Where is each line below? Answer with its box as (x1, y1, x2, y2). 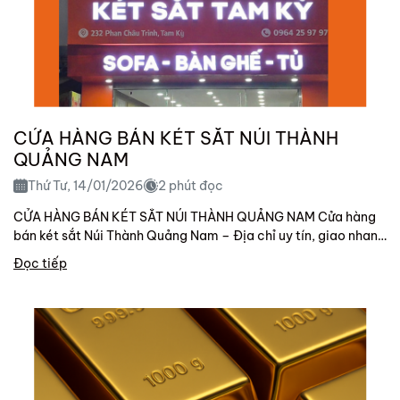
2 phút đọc (158, 177, 223, 194)
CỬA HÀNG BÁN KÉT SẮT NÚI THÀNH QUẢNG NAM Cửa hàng (13, 208, 376, 225)
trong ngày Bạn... (13, 246, 115, 262)
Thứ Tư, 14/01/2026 (28, 177, 144, 194)
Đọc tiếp (13, 254, 67, 271)
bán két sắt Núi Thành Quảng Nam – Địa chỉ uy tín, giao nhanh (13, 227, 385, 244)
